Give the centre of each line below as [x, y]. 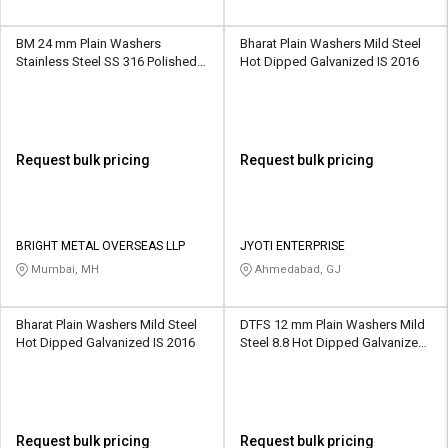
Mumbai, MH [63, 269]
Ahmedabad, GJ [296, 269]
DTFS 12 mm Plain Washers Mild [332, 325]
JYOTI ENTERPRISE [292, 245]
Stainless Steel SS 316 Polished [106, 61]
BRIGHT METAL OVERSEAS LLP [100, 245]
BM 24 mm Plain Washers [88, 43]
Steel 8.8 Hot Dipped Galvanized [333, 343]
